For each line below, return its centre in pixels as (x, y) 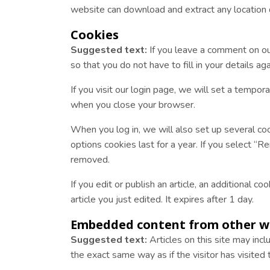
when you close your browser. (133, 105)
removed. (90, 160)
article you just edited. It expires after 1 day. (162, 199)
